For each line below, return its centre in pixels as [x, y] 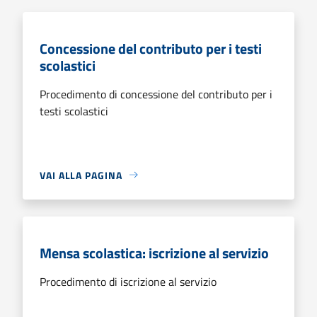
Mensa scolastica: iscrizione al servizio [154, 253]
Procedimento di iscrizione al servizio [128, 281]
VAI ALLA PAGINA [81, 175]
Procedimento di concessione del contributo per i [156, 94]
